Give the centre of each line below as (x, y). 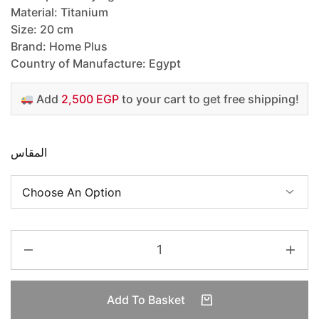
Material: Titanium (59, 12)
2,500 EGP (90, 99)
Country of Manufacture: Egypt (96, 64)
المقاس (29, 153)
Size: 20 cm (42, 30)
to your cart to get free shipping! (209, 99)
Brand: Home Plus (59, 47)
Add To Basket (147, 300)
